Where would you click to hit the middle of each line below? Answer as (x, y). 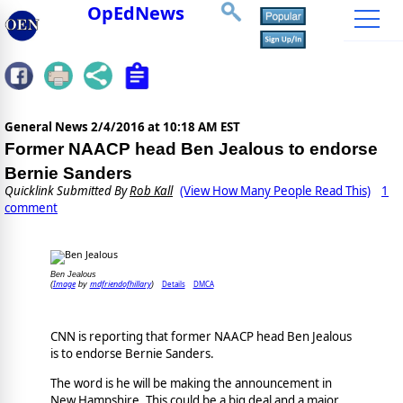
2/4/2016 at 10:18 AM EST (166, 127)
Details (173, 284)
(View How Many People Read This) (275, 191)
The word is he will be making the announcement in (191, 383)
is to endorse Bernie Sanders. (133, 354)
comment (31, 208)
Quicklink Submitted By (67, 191)
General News (48, 127)
